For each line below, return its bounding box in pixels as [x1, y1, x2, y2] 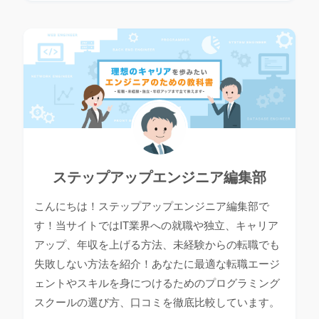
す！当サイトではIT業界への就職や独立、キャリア [33, 220, 278, 231]
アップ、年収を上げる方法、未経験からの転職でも [33, 239, 280, 251]
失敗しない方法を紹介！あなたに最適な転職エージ [33, 258, 280, 270]
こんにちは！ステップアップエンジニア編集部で [33, 201, 269, 212]
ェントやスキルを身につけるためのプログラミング [33, 278, 280, 289]
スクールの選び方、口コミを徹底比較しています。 [33, 297, 280, 308]
